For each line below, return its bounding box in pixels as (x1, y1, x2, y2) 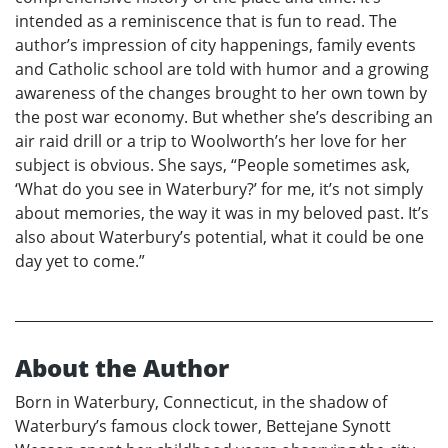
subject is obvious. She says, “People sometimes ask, (15, 154, 410, 177)
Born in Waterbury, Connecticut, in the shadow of (15, 391, 387, 414)
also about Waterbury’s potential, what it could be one (15, 226, 424, 249)
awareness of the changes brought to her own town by (15, 82, 427, 105)
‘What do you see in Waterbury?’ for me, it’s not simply (15, 178, 423, 201)
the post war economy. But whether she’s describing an (15, 106, 433, 129)
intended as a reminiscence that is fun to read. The (15, 10, 397, 33)
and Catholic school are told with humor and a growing (15, 58, 429, 81)
